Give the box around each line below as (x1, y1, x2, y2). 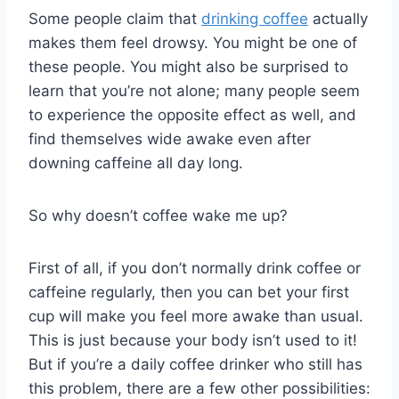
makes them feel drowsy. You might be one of (28, 33, 357, 52)
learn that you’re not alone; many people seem (28, 81, 360, 100)
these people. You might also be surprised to (28, 57, 348, 76)
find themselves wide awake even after (28, 129, 311, 148)
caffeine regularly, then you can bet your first (28, 282, 349, 301)
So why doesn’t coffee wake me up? (28, 206, 288, 224)
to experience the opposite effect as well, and (28, 105, 356, 124)
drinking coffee (201, 9, 308, 28)
